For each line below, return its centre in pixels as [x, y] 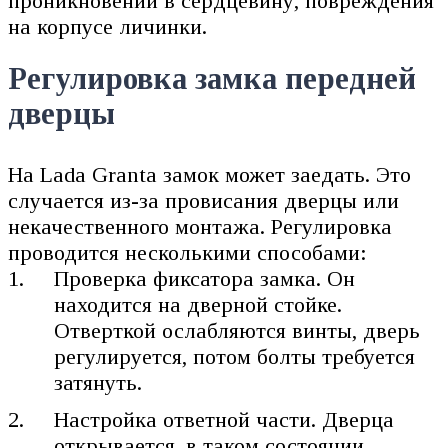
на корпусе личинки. [107, 27]
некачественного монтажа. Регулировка [200, 227]
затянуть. [98, 383]
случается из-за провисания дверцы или [203, 201]
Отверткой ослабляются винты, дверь [237, 331]
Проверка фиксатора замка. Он [205, 279]
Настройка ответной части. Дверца [224, 420]
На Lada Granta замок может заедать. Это [209, 175]
